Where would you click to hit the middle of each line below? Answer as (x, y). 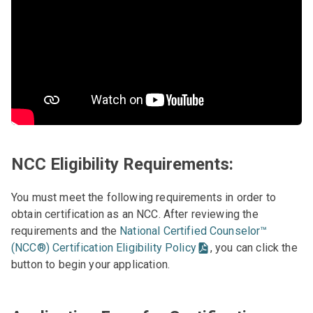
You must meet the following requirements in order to (144, 197)
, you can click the (254, 247)
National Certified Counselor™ (194, 231)
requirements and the (66, 231)
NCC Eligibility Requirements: (122, 164)
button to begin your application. (90, 264)
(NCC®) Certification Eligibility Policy (104, 247)
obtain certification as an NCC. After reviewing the (135, 214)
